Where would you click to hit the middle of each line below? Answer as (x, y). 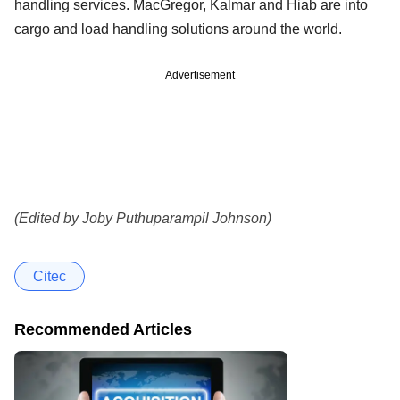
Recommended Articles (103, 329)
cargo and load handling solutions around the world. (178, 29)
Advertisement (200, 75)
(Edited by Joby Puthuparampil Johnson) (143, 218)
